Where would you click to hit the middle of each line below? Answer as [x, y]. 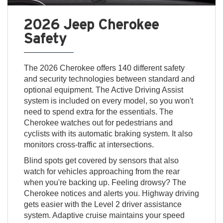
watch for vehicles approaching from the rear [102, 172]
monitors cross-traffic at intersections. [89, 145]
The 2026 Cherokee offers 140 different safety [104, 68]
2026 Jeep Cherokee [91, 24]
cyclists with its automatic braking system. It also [108, 134]
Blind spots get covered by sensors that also [101, 161]
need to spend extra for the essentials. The [98, 112]
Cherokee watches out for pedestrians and [98, 123]
